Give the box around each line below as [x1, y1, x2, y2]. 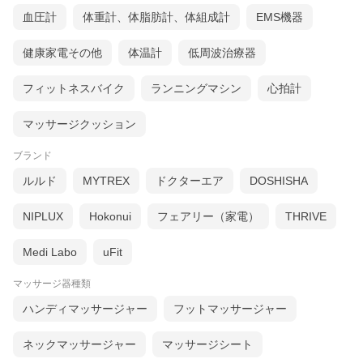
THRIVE [285, 210, 327, 224]
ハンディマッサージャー [23, 302, 147, 316]
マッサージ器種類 [13, 278, 91, 290]
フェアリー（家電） [157, 210, 259, 224]
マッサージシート [162, 338, 253, 352]
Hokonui [89, 210, 131, 224]
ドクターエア [156, 174, 224, 188]
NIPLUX [23, 210, 63, 224]
